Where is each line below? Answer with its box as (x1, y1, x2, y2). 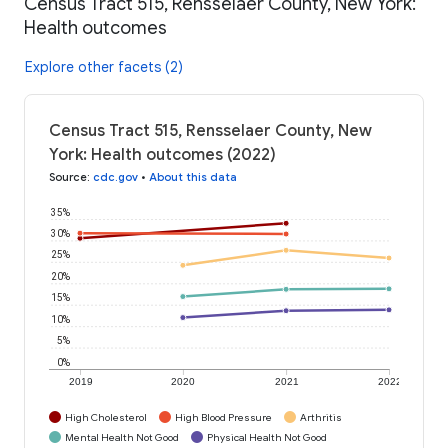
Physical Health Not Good (207, 430, 327, 444)
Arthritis (300, 410, 342, 424)
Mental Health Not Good (65, 430, 179, 444)
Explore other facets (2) (25, 57, 183, 76)
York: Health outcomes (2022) (49, 144, 276, 165)
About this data (149, 169, 237, 184)
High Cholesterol (65, 410, 147, 424)
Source (49, 169, 87, 184)
